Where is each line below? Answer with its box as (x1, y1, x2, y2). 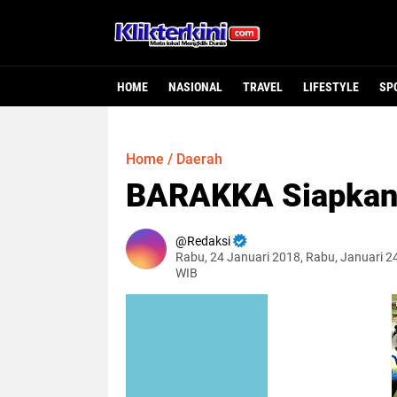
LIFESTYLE (303, 80, 359, 94)
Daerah (176, 151, 222, 167)
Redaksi (187, 234, 230, 248)
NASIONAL (168, 80, 222, 94)
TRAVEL (243, 80, 283, 94)
